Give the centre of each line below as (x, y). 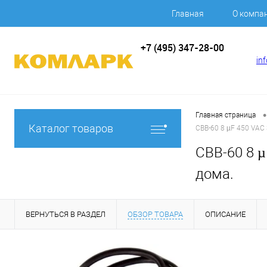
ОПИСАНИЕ (225, 214)
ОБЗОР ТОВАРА (155, 214)
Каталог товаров (71, 128)
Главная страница (226, 115)
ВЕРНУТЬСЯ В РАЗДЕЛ (66, 214)
